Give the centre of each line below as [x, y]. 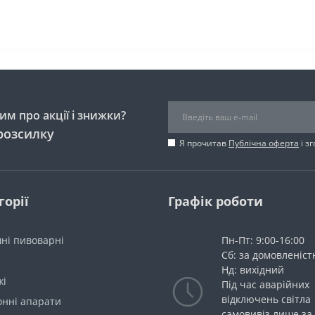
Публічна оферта [264, 143]
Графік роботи [216, 201]
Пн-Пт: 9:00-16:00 [263, 240]
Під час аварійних [265, 284]
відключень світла [266, 299]
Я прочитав [204, 143]
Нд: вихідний [253, 270]
